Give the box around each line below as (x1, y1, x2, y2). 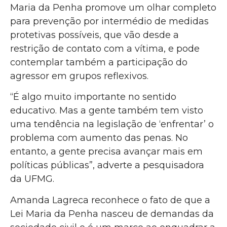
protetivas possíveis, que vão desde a (10, 29, 179, 41)
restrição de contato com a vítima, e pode (10, 43, 200, 54)
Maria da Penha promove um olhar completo (10, 2, 216, 13)
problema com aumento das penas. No (10, 132, 188, 144)
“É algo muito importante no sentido (10, 91, 176, 103)
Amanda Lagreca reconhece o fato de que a (10, 194, 210, 206)
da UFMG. (10, 173, 57, 185)
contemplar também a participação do (10, 56, 187, 68)
